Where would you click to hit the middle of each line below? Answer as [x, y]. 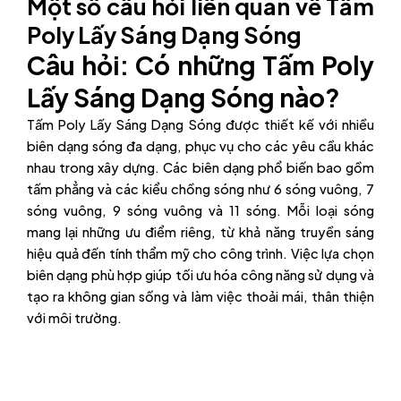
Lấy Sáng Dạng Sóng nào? [183, 98]
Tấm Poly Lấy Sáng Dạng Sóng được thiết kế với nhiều [200, 125]
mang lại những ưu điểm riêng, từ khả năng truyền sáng [200, 232]
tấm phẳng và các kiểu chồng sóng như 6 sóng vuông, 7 [200, 189]
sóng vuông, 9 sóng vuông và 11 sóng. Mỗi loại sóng [200, 211]
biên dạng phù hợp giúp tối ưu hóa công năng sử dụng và [200, 275]
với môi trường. [74, 318]
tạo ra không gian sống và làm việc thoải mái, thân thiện [200, 297]
